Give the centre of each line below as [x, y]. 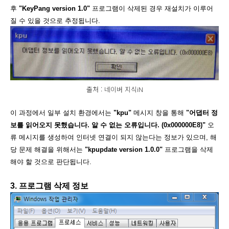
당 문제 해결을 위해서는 [48, 150]
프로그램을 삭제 [188, 150]
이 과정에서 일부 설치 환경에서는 [62, 113]
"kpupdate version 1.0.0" [124, 150]
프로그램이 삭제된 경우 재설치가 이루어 [152, 8]
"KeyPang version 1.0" [54, 8]
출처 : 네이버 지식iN [114, 89]
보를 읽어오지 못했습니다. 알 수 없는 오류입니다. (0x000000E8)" [108, 125]
